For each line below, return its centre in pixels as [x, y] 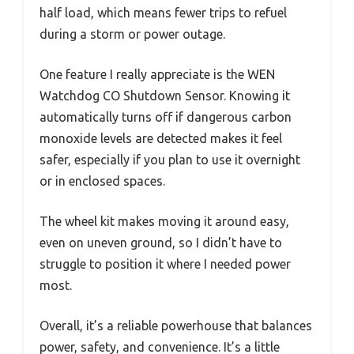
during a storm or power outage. [132, 34]
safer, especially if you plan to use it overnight [170, 159]
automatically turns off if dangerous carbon [166, 117]
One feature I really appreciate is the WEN [157, 74]
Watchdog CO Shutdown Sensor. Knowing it [165, 95]
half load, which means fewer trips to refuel [163, 12]
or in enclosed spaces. [102, 181]
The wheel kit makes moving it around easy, [164, 221]
